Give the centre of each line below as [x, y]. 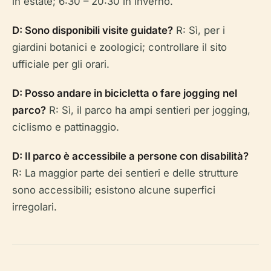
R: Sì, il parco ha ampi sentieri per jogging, [148, 110]
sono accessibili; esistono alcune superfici [114, 190]
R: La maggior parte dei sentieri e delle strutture [125, 173]
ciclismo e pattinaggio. [66, 127]
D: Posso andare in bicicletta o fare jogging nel [125, 93]
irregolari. [34, 207]
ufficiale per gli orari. [61, 64]
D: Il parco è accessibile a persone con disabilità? [130, 156]
